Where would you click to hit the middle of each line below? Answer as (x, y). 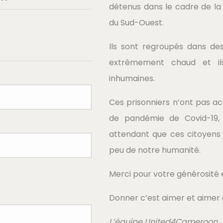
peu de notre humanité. (155, 150)
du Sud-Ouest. (136, 23)
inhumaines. (132, 78)
